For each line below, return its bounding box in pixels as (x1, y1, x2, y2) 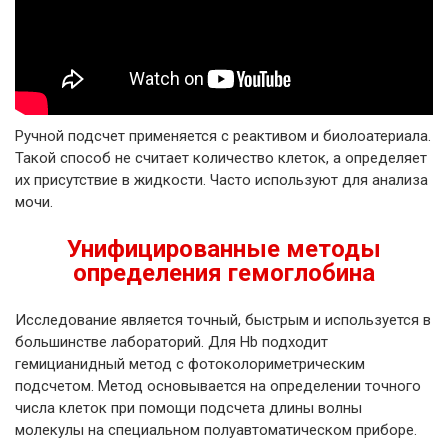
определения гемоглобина (73, 259, 375, 288)
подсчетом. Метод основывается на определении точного (15, 377, 421, 396)
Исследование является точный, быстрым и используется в (15, 311, 431, 330)
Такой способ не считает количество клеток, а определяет (15, 149, 427, 168)
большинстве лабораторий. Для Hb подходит (15, 333, 328, 352)
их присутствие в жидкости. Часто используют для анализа (15, 171, 428, 190)
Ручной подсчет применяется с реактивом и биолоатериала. (15, 127, 431, 146)
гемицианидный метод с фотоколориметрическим (15, 355, 365, 374)
